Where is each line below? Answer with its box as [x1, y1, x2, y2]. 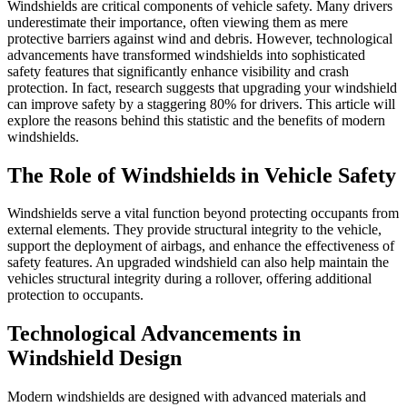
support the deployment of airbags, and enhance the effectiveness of [7, 238, 394, 254]
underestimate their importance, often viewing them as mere [7, 14, 348, 30]
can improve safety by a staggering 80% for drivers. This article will [7, 95, 395, 112]
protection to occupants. [7, 287, 144, 303]
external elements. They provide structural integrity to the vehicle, [7, 222, 382, 238]
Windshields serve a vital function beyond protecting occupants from [7, 205, 399, 222]
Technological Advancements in [7, 322, 301, 346]
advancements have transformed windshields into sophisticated [7, 46, 365, 63]
